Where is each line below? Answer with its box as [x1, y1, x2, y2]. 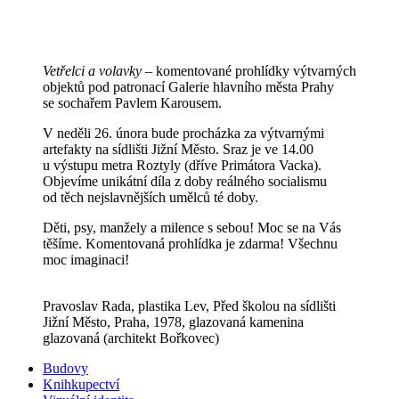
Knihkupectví [43, 377, 119, 393]
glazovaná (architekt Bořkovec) [43, 330, 219, 346]
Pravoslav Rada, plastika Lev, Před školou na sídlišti [43, 298, 336, 314]
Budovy [43, 361, 88, 377]
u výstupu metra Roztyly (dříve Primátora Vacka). [43, 158, 322, 174]
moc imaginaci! [43, 252, 129, 268]
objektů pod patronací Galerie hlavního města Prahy [43, 79, 334, 95]
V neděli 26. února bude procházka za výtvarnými [43, 126, 324, 142]
